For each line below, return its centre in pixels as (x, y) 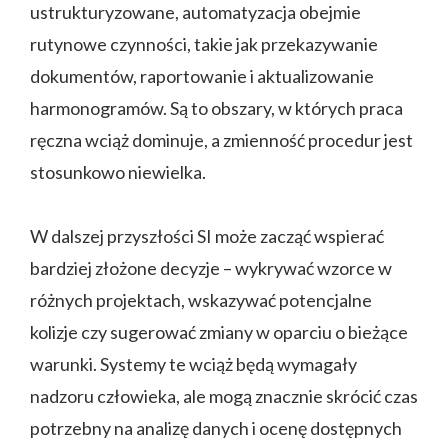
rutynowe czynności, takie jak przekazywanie (204, 43)
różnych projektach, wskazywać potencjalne (201, 299)
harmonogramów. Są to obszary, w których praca (216, 107)
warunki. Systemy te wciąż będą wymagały (193, 363)
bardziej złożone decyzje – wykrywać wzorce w (211, 267)
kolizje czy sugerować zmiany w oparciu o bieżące (219, 331)
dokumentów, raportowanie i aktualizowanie (202, 75)
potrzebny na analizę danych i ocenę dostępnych (216, 427)
